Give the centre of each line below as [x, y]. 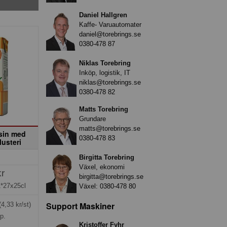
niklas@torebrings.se [110, 82]
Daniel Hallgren [103, 15]
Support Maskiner [80, 206]
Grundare [92, 119]
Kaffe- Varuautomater [110, 24]
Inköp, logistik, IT [105, 72]
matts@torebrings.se [110, 128]
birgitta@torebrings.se [111, 176]
